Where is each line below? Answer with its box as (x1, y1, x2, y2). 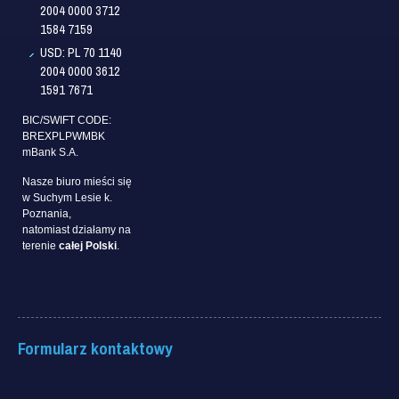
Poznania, (22, 208, 71, 221)
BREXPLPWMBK (22, 130, 105, 143)
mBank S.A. (22, 146, 78, 159)
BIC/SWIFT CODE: (22, 114, 111, 127)
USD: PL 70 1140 (40, 44, 122, 61)
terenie (22, 240, 59, 253)
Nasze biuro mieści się (22, 175, 132, 189)
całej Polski (59, 240, 117, 253)
